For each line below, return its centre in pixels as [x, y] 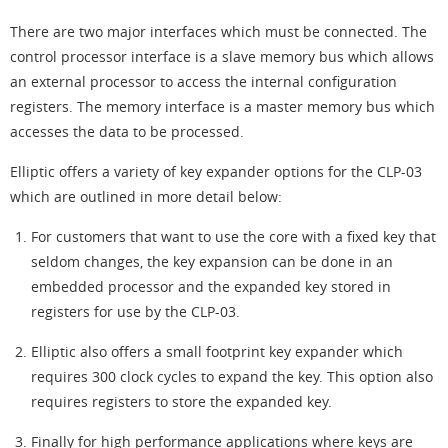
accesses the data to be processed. [127, 131]
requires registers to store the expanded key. [181, 401]
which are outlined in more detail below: [146, 196]
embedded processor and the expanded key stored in [211, 286]
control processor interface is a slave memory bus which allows [222, 56]
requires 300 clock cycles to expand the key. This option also [232, 376]
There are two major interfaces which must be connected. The [218, 31]
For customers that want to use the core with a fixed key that [233, 236]
